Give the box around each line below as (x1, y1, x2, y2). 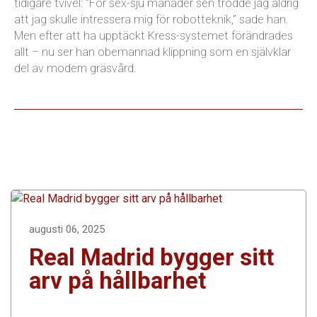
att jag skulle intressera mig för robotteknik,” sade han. (14, 12, 289, 26)
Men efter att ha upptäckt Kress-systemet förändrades (14, 28, 293, 42)
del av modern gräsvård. (14, 61, 137, 75)
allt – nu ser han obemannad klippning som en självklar (14, 45, 291, 59)
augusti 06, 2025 (29, 222, 105, 236)
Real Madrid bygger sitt (29, 243, 274, 271)
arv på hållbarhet (29, 266, 206, 294)
